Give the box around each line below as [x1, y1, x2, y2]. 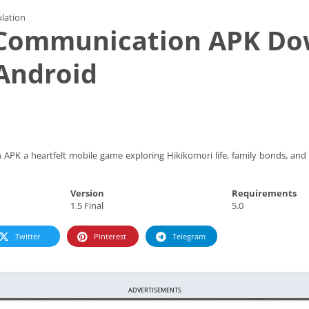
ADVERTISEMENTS [128, 286, 181, 295]
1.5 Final [70, 199, 104, 212]
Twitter [15, 230, 41, 241]
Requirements [231, 186, 297, 199]
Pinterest [94, 230, 126, 241]
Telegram [172, 230, 206, 241]
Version [70, 186, 105, 199]
